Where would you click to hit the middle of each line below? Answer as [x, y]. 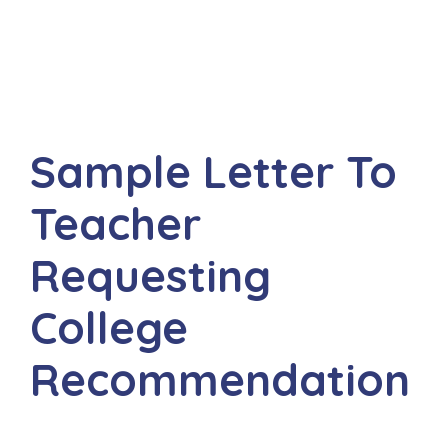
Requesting [150, 275]
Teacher [115, 223]
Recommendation [220, 379]
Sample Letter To [213, 171]
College [109, 327]
